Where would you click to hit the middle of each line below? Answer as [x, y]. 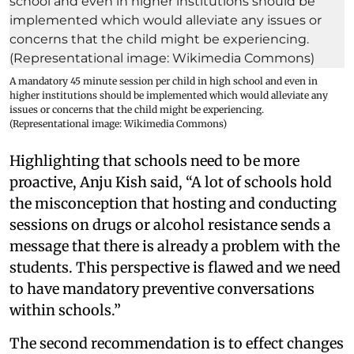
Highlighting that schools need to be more [154, 160]
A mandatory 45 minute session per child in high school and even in [164, 81]
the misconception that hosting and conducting [173, 203]
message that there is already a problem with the [175, 246]
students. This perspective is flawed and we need [175, 267]
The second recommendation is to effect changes [177, 343]
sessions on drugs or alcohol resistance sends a [170, 224]
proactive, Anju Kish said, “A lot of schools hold [171, 182]
